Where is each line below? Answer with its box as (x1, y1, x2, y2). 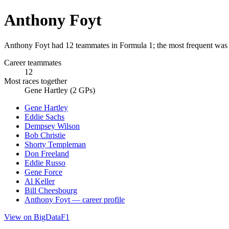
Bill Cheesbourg (25, 186, 77, 195)
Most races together (4, 76, 67, 85)
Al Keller (25, 176, 55, 186)
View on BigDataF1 (4, 212, 70, 221)
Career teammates (4, 58, 61, 67)
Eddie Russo (25, 158, 65, 167)
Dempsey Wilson (25, 121, 80, 130)
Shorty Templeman (25, 140, 86, 149)
